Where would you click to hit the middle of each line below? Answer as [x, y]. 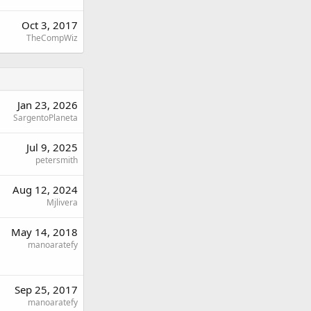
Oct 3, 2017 [50, 25]
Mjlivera [62, 203]
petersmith [57, 160]
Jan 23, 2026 [48, 105]
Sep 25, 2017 [46, 290]
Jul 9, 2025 [52, 148]
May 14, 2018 [44, 232]
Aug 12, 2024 [45, 190]
